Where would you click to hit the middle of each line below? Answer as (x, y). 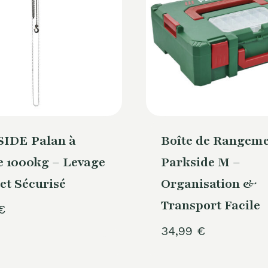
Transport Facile (210, 205)
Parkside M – (200, 162)
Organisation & (208, 184)
